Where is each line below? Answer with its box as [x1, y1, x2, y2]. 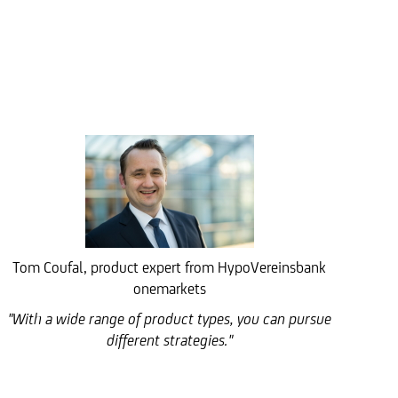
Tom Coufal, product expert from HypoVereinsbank [12, 259, 327, 276]
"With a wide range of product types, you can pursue [7, 310, 331, 328]
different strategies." [106, 331, 233, 349]
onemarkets [132, 280, 206, 298]
